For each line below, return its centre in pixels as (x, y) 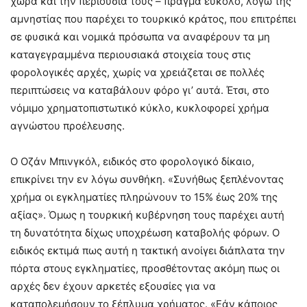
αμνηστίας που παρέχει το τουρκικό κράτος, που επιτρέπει (153, 19)
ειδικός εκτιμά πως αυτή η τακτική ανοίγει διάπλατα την (148, 251)
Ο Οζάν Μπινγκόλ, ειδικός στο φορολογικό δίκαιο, (132, 162)
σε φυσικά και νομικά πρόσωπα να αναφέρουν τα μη (140, 37)
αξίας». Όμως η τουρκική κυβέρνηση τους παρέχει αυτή (147, 215)
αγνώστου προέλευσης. (67, 126)
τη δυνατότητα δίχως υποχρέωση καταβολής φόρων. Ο (145, 233)
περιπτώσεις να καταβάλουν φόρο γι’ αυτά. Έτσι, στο (140, 90)
